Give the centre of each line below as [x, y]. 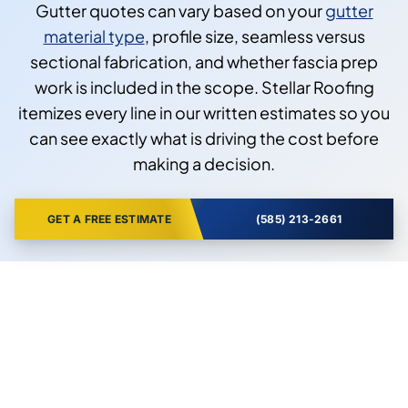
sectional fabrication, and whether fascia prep [204, 62]
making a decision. [204, 164]
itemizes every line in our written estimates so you [204, 113]
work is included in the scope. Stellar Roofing [204, 87]
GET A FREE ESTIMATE [109, 219]
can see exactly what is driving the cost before [204, 138]
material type [94, 36]
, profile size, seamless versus [255, 36]
